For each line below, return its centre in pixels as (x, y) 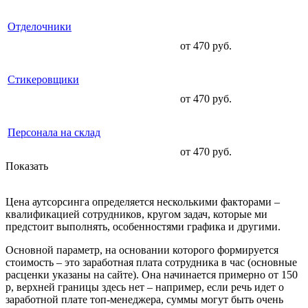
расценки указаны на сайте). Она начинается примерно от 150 (152, 275)
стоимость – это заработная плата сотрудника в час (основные (151, 263)
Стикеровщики (43, 80)
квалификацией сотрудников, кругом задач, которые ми (136, 214)
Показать (28, 166)
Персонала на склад (54, 133)
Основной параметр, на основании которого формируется (142, 250)
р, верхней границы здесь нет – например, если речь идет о (145, 287)
